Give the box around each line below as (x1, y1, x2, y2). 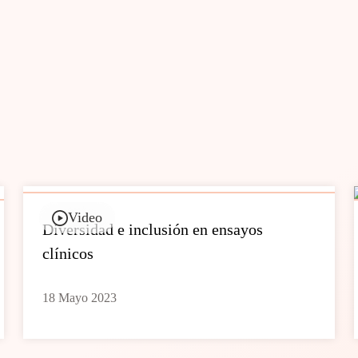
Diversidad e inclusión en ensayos (42, 221, 264, 238)
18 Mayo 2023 (42, 291, 117, 304)
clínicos (42, 245, 94, 262)
